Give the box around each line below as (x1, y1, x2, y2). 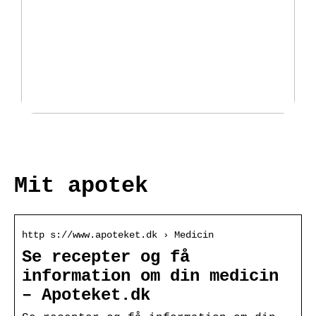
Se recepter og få (22, 247, 190, 267)
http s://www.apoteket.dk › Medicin (22, 229, 214, 241)
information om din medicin (22, 266, 279, 286)
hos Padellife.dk (21, 134, 145, 148)
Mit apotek (14, 173, 148, 200)
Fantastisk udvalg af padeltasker (21, 121, 269, 135)
